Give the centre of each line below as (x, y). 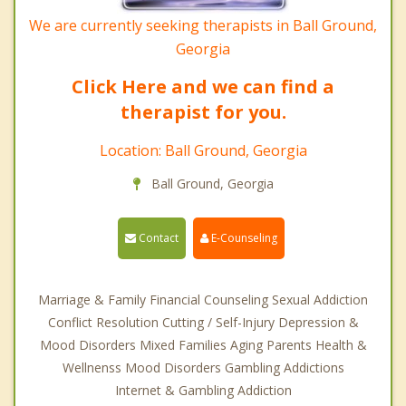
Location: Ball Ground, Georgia (203, 151)
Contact (157, 238)
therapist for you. (203, 112)
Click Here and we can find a (203, 87)
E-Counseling (242, 238)
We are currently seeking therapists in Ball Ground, (203, 26)
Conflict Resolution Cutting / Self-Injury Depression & (203, 323)
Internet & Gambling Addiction (203, 391)
